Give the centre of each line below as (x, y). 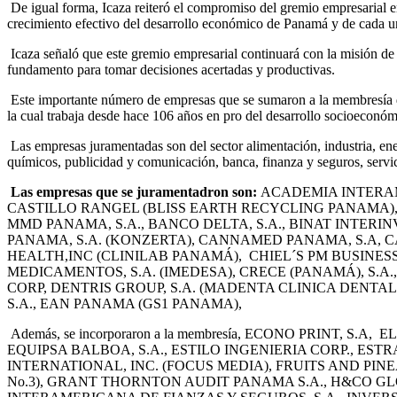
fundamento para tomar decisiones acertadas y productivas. (171, 70)
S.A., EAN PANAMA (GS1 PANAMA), (125, 304)
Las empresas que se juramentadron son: (134, 192)
